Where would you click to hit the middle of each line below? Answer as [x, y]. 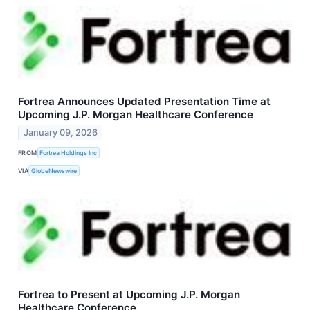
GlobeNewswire [54, 171]
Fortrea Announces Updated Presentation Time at [144, 101]
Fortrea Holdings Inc [69, 153]
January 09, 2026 [61, 132]
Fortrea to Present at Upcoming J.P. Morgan [129, 294]
